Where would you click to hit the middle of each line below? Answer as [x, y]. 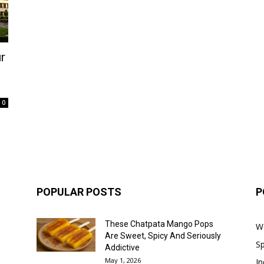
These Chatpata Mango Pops [159, 224]
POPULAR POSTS [79, 192]
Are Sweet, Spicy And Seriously [163, 236]
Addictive [122, 248]
